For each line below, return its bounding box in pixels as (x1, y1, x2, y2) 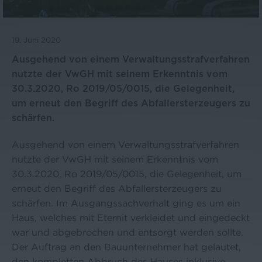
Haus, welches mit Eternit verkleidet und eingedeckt (12, 212, 250, 223)
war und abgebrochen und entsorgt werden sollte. (12, 227, 243, 238)
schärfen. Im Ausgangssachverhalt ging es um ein (12, 198, 240, 209)
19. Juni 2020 (12, 36, 61, 44)
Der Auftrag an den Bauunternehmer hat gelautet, (12, 242, 241, 253)
